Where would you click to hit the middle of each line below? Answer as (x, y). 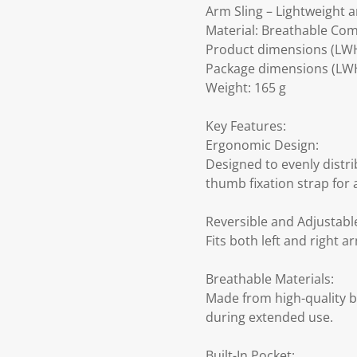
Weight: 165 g (246, 88)
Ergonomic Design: (262, 145)
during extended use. (269, 318)
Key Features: (246, 126)
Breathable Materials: (270, 279)
